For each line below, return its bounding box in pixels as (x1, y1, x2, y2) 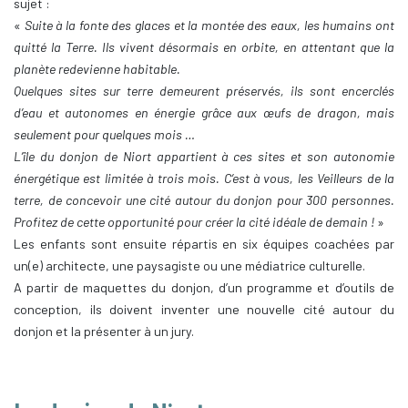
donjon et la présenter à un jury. (14, 323, 194, 340)
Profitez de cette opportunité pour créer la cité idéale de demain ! (14, 214, 374, 230)
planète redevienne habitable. (14, 61, 180, 77)
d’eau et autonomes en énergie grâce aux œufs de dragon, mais (14, 105, 394, 121)
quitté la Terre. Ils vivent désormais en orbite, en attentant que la (14, 39, 394, 56)
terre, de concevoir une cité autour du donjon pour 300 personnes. (14, 192, 394, 209)
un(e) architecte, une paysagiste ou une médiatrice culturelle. (14, 258, 365, 274)
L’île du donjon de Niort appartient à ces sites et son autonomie (14, 148, 394, 165)
